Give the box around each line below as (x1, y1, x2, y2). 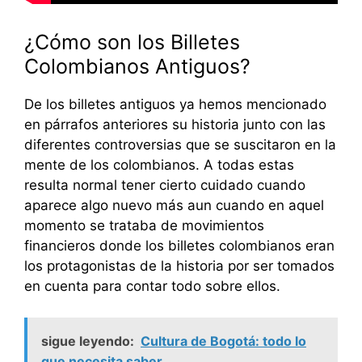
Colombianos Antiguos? (24, 54, 250, 79)
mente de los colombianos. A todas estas (24, 157, 294, 174)
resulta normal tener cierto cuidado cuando (24, 177, 305, 194)
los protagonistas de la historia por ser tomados (24, 258, 335, 275)
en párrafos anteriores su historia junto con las (24, 116, 326, 133)
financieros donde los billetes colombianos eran (24, 238, 335, 255)
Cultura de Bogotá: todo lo (141, 332, 306, 349)
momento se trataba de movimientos (24, 217, 264, 234)
